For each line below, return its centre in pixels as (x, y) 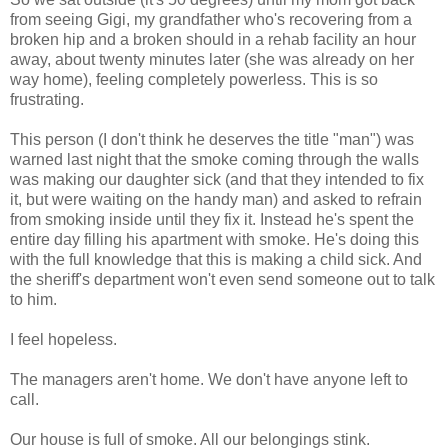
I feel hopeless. (63, 340)
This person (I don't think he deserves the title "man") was (212, 140)
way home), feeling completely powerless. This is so (194, 80)
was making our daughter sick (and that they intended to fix (217, 180)
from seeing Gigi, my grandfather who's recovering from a (211, 20)
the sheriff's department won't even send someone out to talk (222, 280)
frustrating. (47, 100)
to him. (33, 300)
